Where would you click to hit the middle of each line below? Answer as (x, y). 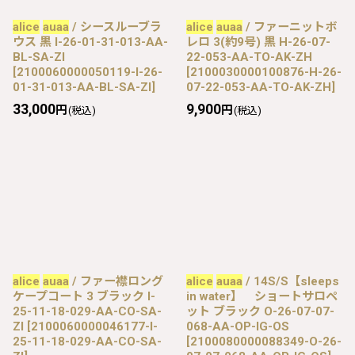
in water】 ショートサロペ (262, 296)
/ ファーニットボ (290, 27)
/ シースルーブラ (115, 27)
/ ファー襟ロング (116, 281)
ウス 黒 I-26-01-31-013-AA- (90, 42)
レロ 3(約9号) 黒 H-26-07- (258, 42)
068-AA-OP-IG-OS (238, 326)
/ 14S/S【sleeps (291, 281)
